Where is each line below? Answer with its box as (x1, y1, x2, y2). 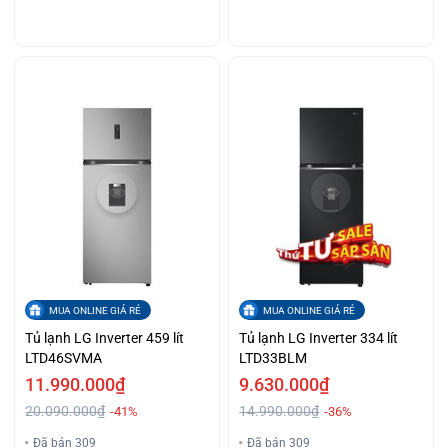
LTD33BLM (239, 349, 308, 366)
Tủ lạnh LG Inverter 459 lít (25, 329, 185, 346)
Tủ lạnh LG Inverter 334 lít (239, 329, 399, 346)
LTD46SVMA (25, 349, 103, 366)
